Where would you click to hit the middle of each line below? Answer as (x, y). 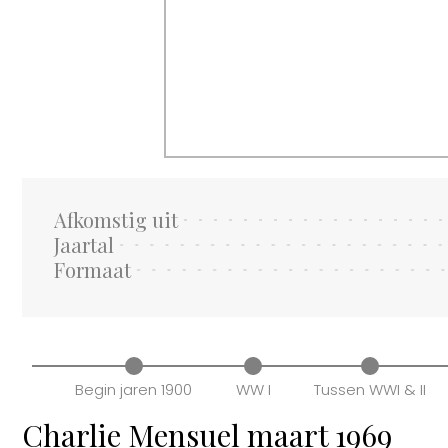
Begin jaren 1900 (134, 389)
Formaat (92, 270)
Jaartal (84, 245)
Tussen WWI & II (370, 389)
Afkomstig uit (116, 220)
